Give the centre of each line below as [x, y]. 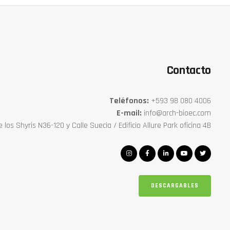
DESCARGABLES [175, 185]
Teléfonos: [129, 101]
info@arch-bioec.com [176, 113]
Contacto [189, 70]
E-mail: [129, 113]
